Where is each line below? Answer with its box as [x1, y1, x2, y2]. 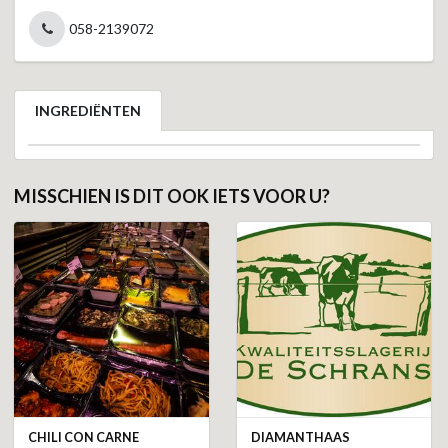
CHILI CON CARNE [28, 429, 139, 445]
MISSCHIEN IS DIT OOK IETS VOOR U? [14, 185, 330, 208]
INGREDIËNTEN [35, 101, 141, 119]
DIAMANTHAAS [250, 429, 350, 445]
